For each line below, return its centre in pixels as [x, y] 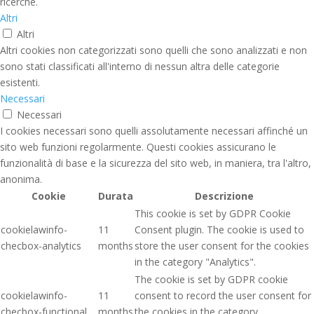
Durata [116, 196]
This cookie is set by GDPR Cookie [213, 214]
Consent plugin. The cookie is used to [219, 230]
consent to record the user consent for [223, 296]
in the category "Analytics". [195, 262]
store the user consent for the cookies [222, 246]
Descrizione [224, 196]
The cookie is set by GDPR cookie [211, 280]
